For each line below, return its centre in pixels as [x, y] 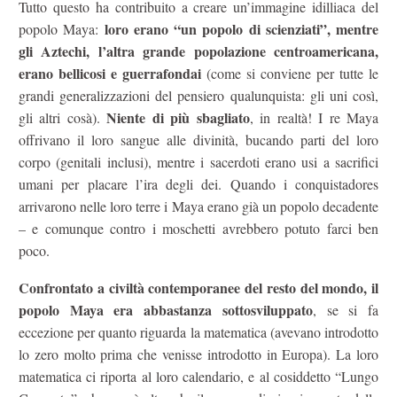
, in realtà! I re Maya [314, 117]
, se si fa [346, 310]
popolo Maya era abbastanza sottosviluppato [166, 310]
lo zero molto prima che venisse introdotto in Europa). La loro [198, 354]
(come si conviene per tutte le [290, 73]
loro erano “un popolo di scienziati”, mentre [241, 28]
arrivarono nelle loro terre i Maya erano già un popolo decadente [198, 206]
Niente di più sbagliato [178, 117]
